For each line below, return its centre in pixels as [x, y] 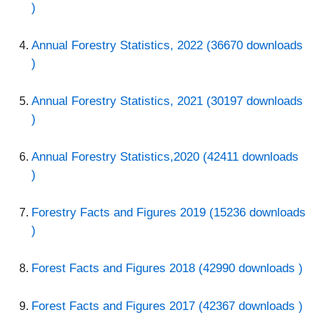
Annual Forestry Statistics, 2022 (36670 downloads [167, 46]
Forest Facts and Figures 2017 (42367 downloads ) [167, 306]
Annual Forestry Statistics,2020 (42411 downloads [165, 157]
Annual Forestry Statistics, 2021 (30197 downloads [167, 101]
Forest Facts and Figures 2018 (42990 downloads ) [167, 269]
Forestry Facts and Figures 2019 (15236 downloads [169, 213]
